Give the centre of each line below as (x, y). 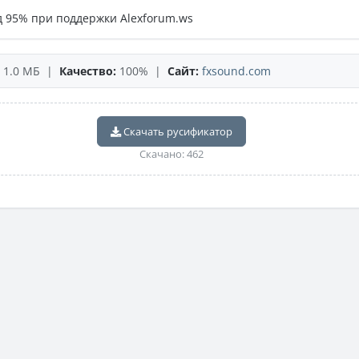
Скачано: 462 (171, 154)
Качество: (88, 71)
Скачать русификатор (177, 131)
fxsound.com (236, 71)
